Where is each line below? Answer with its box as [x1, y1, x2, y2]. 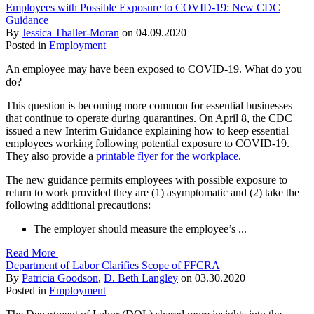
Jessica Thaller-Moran [22, 26, 119, 39]
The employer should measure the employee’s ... [34, 222, 247, 235]
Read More [6, 246, 58, 259]
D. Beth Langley [104, 271, 178, 284]
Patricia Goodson [22, 271, 98, 284]
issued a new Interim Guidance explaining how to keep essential [6, 124, 289, 137]
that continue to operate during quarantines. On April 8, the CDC [6, 111, 292, 124]
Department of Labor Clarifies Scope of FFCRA [6, 259, 220, 271]
